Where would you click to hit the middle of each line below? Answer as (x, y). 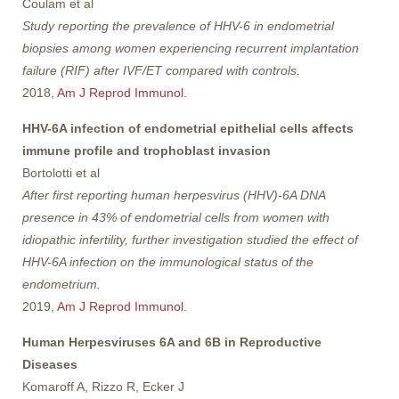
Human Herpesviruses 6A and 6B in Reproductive (172, 342)
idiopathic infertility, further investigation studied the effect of (190, 239)
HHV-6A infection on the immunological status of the (168, 261)
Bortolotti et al (61, 172)
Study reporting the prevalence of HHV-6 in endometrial (178, 25)
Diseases (50, 364)
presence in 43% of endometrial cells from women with (176, 217)
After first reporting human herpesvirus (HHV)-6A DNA (174, 195)
